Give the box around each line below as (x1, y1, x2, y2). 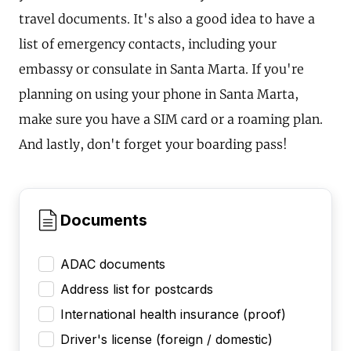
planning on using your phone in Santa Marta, (19, 85, 299, 102)
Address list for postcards (60, 280, 213, 297)
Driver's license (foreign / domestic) (60, 331, 273, 347)
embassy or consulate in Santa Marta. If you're (19, 60, 304, 77)
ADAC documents (60, 255, 165, 272)
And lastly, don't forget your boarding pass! (19, 136, 288, 152)
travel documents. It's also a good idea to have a (19, 10, 315, 27)
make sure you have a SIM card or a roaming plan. (19, 110, 323, 127)
